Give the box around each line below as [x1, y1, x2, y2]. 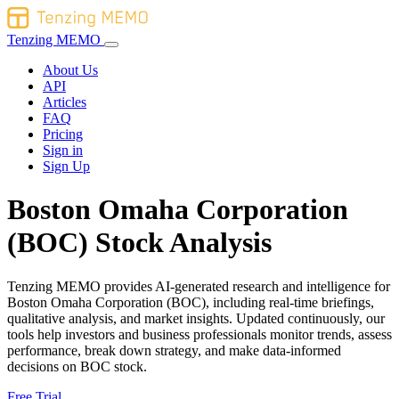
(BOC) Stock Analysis [7, 226, 272, 259]
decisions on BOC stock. [7, 358, 147, 374]
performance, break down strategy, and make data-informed [7, 342, 341, 358]
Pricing [43, 126, 83, 142]
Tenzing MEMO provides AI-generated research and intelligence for [7, 278, 390, 294]
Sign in [43, 142, 83, 158]
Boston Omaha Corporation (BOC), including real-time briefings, [7, 294, 374, 310]
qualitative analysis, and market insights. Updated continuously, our [7, 310, 385, 326]
